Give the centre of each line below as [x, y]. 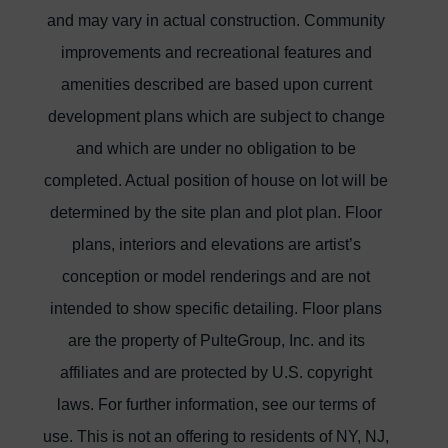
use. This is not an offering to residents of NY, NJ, [216, 436]
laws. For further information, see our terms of [216, 404]
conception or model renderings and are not [216, 276]
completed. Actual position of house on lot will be [216, 180]
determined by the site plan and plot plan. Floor [216, 212]
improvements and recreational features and [216, 52]
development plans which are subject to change [216, 116]
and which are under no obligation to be [216, 148]
